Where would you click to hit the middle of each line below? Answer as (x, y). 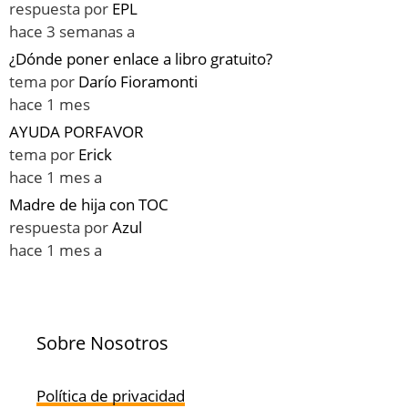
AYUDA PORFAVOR (76, 132)
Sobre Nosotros (102, 343)
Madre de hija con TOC (89, 205)
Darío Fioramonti (138, 82)
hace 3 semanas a (72, 32)
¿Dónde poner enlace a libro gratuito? (141, 59)
